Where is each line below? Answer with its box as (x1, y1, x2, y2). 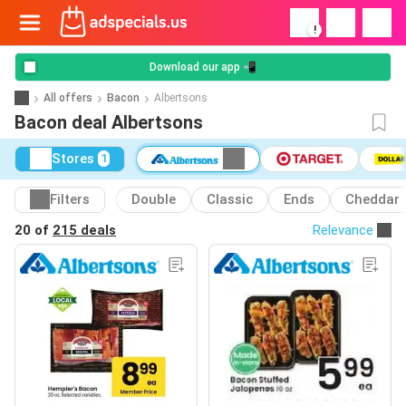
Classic (207, 191, 253, 208)
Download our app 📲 (150, 61, 256, 73)
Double (131, 191, 176, 208)
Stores (52, 150, 94, 168)
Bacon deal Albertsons (14, 111, 203, 133)
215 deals (53, 221, 116, 238)
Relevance (313, 221, 373, 238)
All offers (43, 91, 92, 104)
